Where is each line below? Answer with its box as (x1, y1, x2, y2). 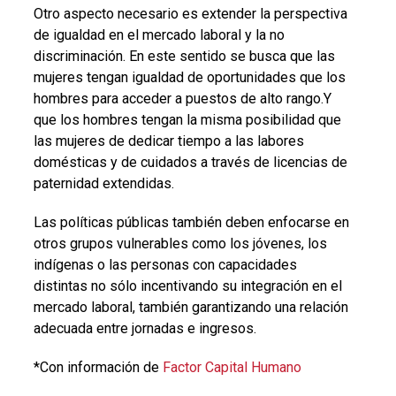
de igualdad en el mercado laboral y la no (33, 26, 285, 43)
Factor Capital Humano (162, 358, 305, 376)
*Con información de (33, 358, 163, 376)
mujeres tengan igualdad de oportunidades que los (33, 68, 346, 86)
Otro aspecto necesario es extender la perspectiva (33, 4, 347, 22)
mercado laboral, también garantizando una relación (33, 298, 348, 316)
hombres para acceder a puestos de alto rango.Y (33, 89, 331, 107)
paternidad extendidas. (33, 174, 174, 192)
